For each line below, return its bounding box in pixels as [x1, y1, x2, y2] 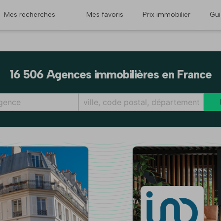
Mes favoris [86, 10, 123, 19]
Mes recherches [3, 10, 55, 19]
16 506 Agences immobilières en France [9, 67, 212, 82]
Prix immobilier [142, 10, 190, 19]
